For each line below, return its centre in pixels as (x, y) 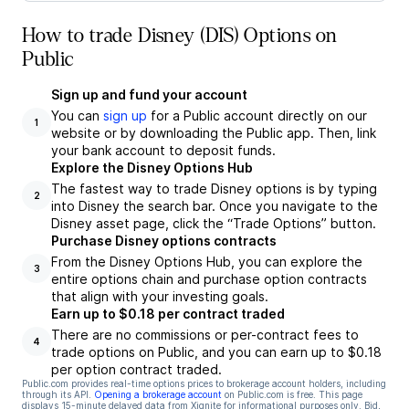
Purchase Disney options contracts (164, 241)
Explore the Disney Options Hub (152, 168)
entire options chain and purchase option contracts (209, 279)
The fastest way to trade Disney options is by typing (214, 189)
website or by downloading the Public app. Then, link (214, 133)
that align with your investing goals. (160, 296)
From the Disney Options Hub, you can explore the (207, 262)
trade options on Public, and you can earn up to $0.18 (216, 352)
